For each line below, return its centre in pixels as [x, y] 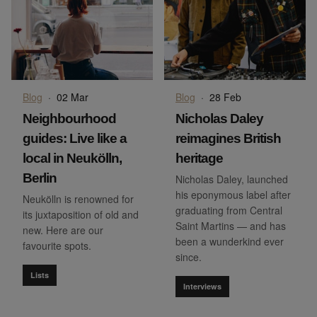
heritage [199, 158]
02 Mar [73, 97]
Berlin [40, 178]
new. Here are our [63, 230]
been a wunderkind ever [230, 242]
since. [189, 257]
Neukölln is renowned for [78, 199]
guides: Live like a [75, 139]
